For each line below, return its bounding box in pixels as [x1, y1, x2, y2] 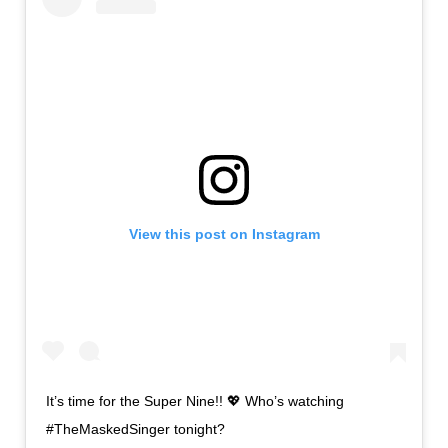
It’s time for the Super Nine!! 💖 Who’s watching [46, 392, 344, 409]
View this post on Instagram [128, 226, 320, 243]
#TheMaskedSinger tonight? [46, 420, 225, 437]
